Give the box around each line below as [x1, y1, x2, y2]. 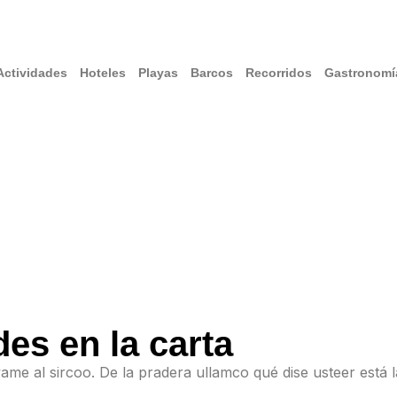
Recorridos [245, 66, 312, 80]
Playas [137, 66, 178, 80]
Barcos [190, 66, 233, 80]
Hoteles [79, 66, 126, 80]
